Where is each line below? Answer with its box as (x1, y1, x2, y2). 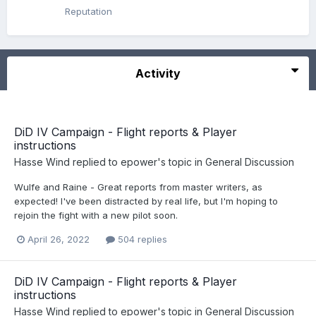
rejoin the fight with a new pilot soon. (14, 209, 178, 221)
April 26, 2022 (28, 233, 90, 245)
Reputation (64, 6, 112, 17)
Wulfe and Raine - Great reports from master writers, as (14, 181, 262, 193)
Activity (135, 66, 181, 80)
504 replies (115, 233, 167, 245)
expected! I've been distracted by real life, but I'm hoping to (14, 195, 278, 207)
